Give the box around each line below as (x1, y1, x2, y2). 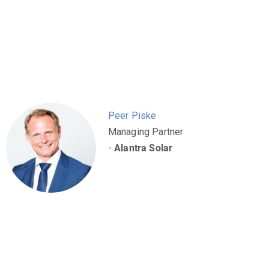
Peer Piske (107, 110, 157, 122)
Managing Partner (107, 126, 184, 138)
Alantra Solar (114, 142, 173, 154)
